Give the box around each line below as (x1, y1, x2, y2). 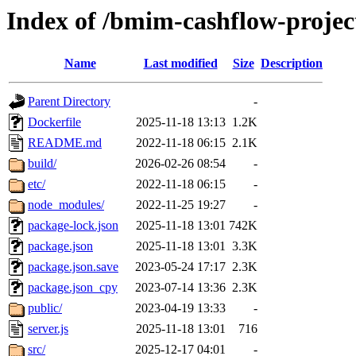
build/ (28, 157, 56, 171)
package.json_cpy (28, 281, 118, 295)
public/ (28, 301, 62, 315)
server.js (28, 322, 68, 336)
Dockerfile (28, 115, 81, 130)
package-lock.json (28, 219, 118, 233)
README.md (28, 136, 102, 150)
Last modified (143, 56, 218, 71)
